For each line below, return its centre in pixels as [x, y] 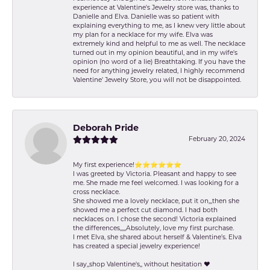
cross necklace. [96, 192]
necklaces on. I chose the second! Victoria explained [155, 219]
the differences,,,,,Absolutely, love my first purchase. [153, 228]
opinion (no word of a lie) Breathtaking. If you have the [159, 62]
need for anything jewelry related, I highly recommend [159, 71]
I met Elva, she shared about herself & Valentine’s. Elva [157, 237]
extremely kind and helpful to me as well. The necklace [159, 44]
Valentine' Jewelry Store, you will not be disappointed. [157, 80]
